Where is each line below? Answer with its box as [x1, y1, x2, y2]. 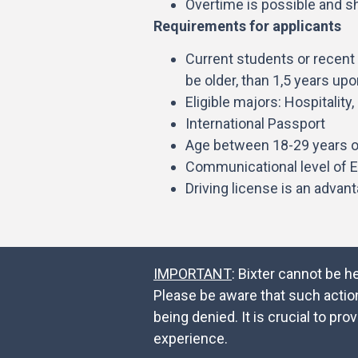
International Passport [185, 115, 325, 133]
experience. [153, 330, 231, 348]
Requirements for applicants [153, 17, 341, 34]
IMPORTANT [153, 265, 232, 283]
